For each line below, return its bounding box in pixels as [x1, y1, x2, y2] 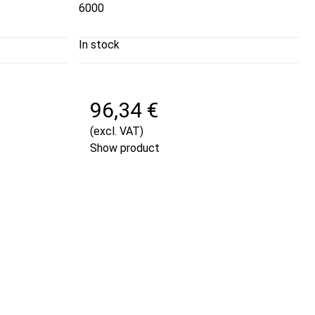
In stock [79, 37, 120, 51]
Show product [90, 141, 160, 155]
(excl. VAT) [90, 124, 143, 138]
